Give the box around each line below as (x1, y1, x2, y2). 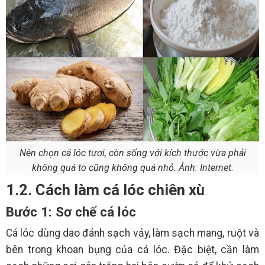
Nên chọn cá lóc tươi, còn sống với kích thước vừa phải (19, 147, 246, 159)
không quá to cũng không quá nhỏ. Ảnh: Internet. (31, 161, 234, 173)
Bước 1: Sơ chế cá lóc (6, 203, 136, 219)
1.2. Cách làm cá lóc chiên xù (6, 180, 205, 199)
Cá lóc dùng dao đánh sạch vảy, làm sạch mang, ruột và (6, 227, 259, 239)
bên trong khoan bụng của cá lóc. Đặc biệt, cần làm (6, 243, 259, 256)
